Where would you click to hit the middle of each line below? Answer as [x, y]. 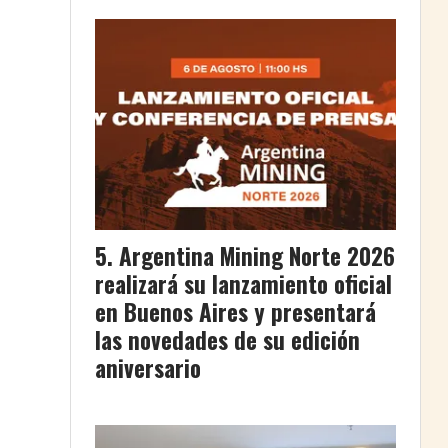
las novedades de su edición [227, 339]
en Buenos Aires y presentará [235, 311]
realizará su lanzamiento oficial [243, 283]
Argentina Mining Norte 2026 [257, 255]
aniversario [148, 367]
